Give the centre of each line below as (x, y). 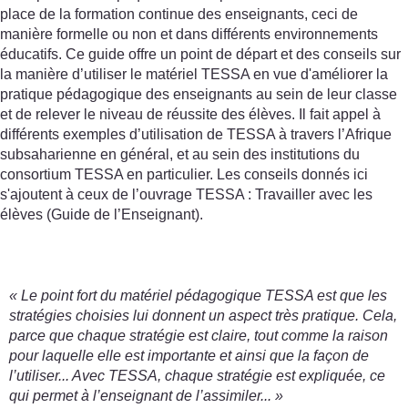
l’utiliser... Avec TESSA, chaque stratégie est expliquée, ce (197, 376)
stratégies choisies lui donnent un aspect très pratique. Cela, (203, 316)
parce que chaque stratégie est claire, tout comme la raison (199, 336)
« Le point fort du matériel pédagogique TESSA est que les (198, 296)
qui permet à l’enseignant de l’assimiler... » (146, 396)
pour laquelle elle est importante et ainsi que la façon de (189, 356)
